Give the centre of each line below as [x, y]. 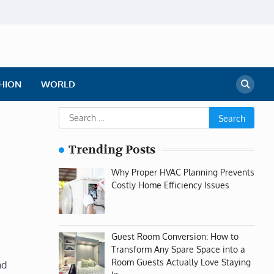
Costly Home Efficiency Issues [170, 185]
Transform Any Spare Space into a [178, 249]
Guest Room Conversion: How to [175, 236]
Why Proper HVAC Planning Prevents [183, 172]
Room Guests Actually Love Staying [181, 261]
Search [74, 114]
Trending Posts [112, 150]
